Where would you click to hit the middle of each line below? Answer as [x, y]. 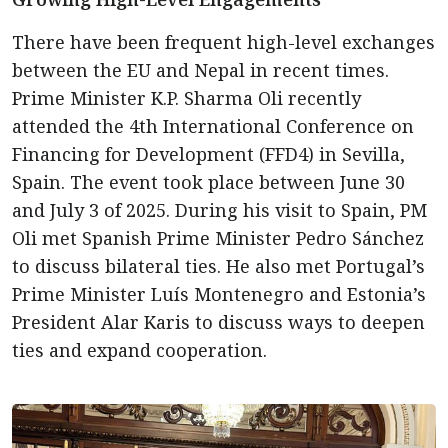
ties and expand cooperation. [139, 350]
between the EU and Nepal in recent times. [200, 70]
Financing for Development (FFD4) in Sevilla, [208, 154]
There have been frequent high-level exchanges [223, 42]
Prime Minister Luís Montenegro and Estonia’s [219, 294]
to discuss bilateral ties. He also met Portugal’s [218, 266]
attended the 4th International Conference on [213, 126]
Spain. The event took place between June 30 [208, 182]
